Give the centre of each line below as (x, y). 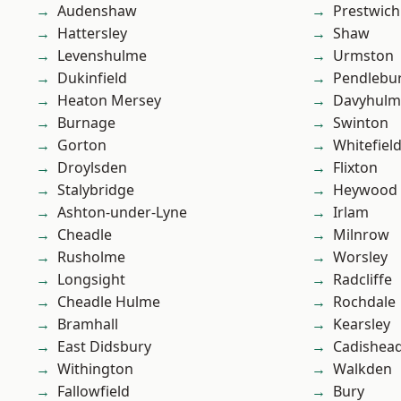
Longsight (91, 280)
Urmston (363, 56)
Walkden (363, 369)
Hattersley (92, 34)
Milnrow (361, 235)
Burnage (86, 123)
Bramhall (88, 324)
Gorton (82, 145)
